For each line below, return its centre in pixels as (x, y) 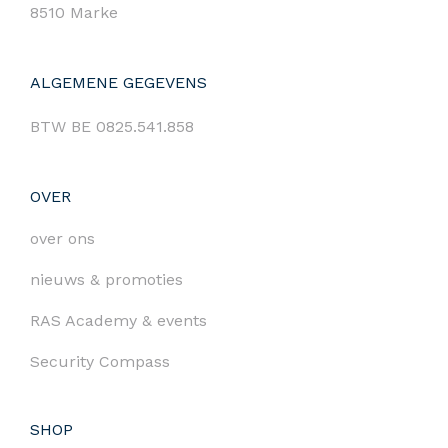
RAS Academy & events (118, 321)
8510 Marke (74, 13)
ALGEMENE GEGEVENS (118, 83)
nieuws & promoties (106, 280)
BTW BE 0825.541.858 (112, 127)
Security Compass (100, 362)
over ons (62, 239)
